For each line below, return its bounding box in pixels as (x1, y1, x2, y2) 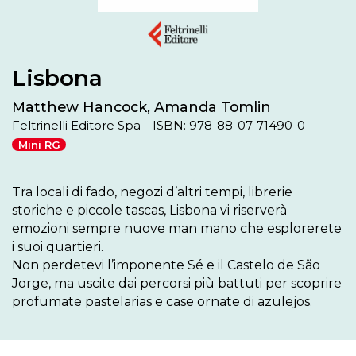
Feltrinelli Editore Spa (12, 117, 141, 133)
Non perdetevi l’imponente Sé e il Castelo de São (12, 257, 320, 273)
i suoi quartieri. (12, 238, 103, 254)
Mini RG (17, 138, 60, 152)
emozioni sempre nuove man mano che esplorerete (12, 220, 342, 236)
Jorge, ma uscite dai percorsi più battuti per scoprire (12, 275, 342, 291)
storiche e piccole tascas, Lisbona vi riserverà (12, 202, 287, 218)
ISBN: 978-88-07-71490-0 (153, 117, 305, 133)
